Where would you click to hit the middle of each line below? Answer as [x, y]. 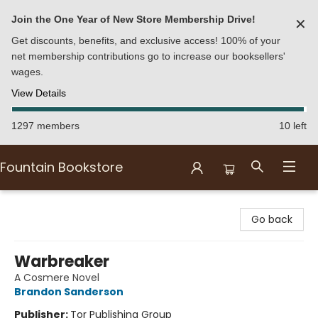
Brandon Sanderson [69, 292]
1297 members [45, 126]
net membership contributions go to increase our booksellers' [148, 56]
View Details [39, 93]
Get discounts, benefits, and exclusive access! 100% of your [146, 40]
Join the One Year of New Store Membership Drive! [133, 19]
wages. [27, 72]
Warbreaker [62, 262]
